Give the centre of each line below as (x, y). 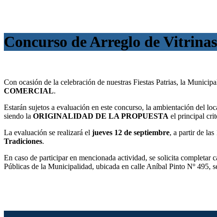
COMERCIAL (29, 91)
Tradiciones (23, 141)
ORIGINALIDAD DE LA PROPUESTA (101, 116)
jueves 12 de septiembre (131, 132)
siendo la (18, 116)
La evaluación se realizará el (48, 132)
